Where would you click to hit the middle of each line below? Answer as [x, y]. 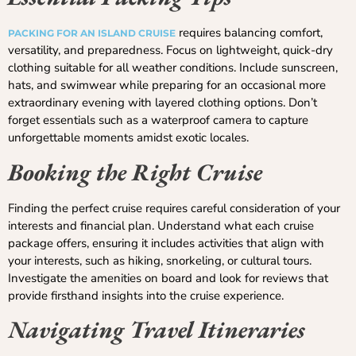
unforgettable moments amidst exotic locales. [128, 138]
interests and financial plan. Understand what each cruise [161, 225]
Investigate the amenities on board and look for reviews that [168, 278]
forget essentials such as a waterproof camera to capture [158, 120]
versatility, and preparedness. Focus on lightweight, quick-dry [170, 50]
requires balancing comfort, [249, 33]
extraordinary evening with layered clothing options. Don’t [163, 103]
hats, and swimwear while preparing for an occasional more [167, 85]
